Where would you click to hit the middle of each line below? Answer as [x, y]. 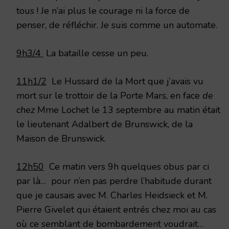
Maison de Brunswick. [61, 138]
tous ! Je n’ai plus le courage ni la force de [103, 10]
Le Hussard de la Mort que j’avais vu [125, 81]
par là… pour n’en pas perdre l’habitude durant [114, 181]
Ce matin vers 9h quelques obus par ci [127, 166]
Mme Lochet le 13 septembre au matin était [128, 110]
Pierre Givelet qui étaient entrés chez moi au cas [116, 209]
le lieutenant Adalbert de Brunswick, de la [105, 124]
